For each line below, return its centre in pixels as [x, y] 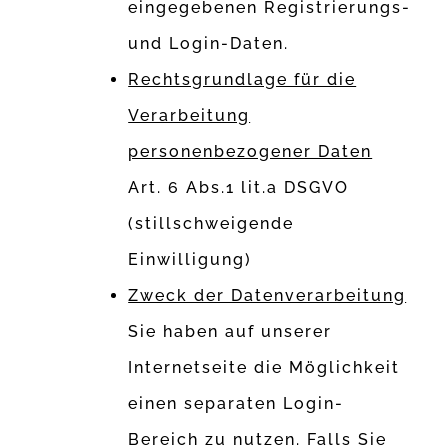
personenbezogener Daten [250, 152]
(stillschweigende [211, 224]
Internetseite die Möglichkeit [264, 368]
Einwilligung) [190, 260]
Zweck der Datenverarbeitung [267, 296]
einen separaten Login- [236, 404]
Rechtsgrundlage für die [242, 80]
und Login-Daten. [209, 44]
